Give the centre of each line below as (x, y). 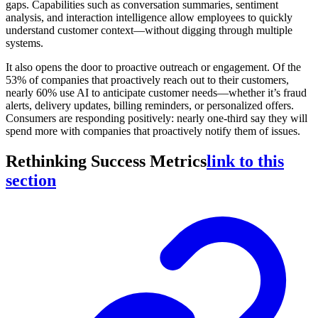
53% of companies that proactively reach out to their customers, (147, 80)
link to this (245, 161)
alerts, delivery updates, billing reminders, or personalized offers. (150, 106)
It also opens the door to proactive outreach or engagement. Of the (153, 67)
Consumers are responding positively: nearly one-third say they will (157, 119)
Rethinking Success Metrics (106, 161)
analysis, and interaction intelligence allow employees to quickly (149, 18)
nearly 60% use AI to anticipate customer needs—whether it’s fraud (156, 93)
